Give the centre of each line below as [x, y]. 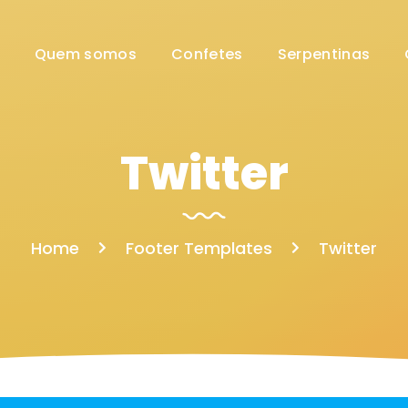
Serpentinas [324, 54]
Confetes [207, 54]
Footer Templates [199, 248]
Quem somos [86, 54]
